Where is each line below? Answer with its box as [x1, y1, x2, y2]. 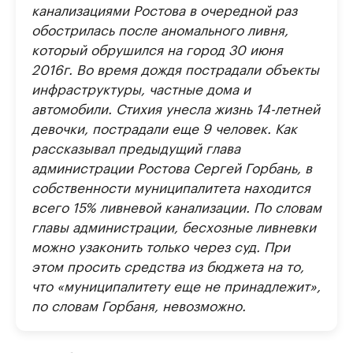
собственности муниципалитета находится [32, 176, 310, 197]
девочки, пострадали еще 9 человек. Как [32, 117, 297, 138]
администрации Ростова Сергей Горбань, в [32, 156, 312, 177]
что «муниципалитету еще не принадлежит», [32, 274, 321, 295]
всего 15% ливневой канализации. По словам [32, 195, 321, 217]
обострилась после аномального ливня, [32, 18, 288, 39]
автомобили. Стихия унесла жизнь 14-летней [32, 97, 320, 118]
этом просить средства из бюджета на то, [32, 255, 304, 276]
